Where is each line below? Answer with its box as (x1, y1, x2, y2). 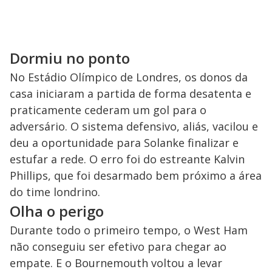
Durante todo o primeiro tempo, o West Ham (10, 223, 248, 238)
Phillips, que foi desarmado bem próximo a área (10, 168, 262, 183)
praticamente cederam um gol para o (10, 103, 206, 118)
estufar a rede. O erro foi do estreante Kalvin (10, 152, 245, 167)
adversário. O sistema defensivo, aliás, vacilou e (10, 119, 258, 134)
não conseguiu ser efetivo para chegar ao (10, 239, 226, 254)
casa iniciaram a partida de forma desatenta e (10, 86, 251, 101)
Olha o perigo (10, 201, 104, 222)
